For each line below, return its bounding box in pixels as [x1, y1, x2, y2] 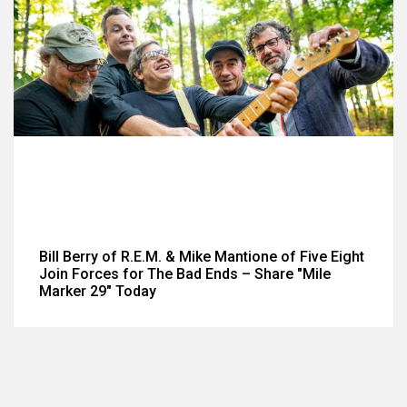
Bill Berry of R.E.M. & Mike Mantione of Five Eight [39, 247, 364, 265]
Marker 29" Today [39, 282, 156, 300]
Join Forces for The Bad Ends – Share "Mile [39, 264, 331, 283]
